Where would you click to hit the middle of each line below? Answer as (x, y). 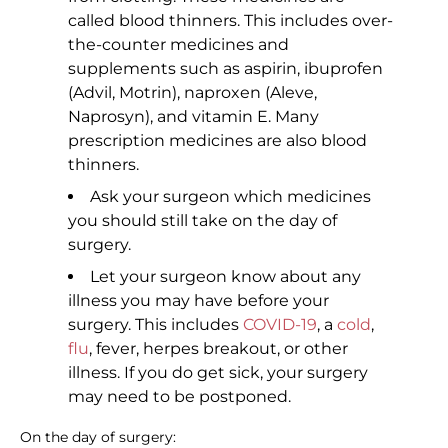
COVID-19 (280, 325)
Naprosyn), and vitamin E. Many (193, 117)
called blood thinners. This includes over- (230, 21)
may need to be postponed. (179, 397)
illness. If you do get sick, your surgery (218, 373)
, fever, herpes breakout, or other (218, 349)
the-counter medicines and (178, 45)
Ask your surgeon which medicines (230, 197)
